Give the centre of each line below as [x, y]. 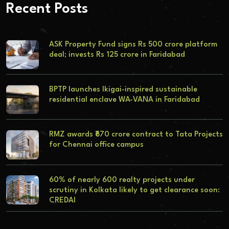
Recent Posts [47, 9]
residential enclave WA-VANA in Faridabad [124, 100]
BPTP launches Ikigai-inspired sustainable [123, 90]
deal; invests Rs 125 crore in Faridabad [117, 55]
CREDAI [62, 200]
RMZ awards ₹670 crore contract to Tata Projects [136, 135]
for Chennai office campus [96, 145]
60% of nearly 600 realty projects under [122, 180]
